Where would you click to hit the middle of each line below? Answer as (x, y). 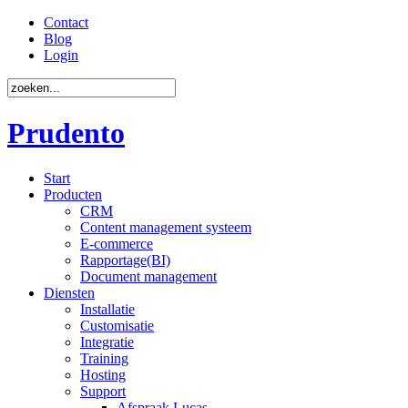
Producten (73, 194)
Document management (148, 276)
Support (103, 391)
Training (104, 358)
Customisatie (117, 325)
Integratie (107, 342)
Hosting (103, 374)
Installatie (107, 309)
